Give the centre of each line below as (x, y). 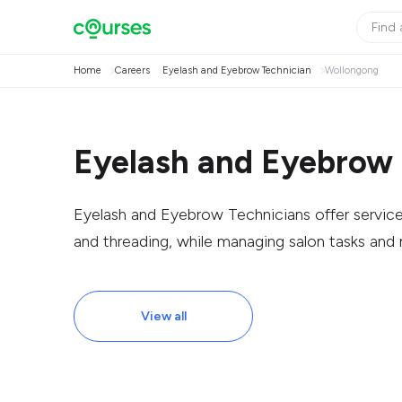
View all (163, 316)
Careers (132, 70)
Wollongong (351, 70)
